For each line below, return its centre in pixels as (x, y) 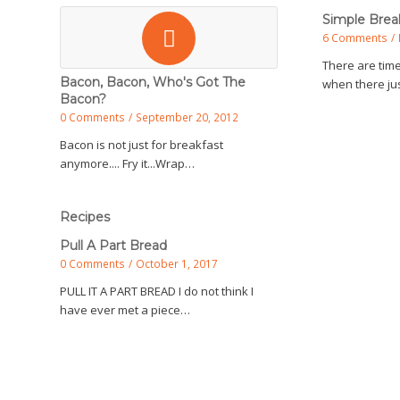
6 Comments (355, 37)
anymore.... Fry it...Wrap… (127, 163)
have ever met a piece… (125, 310)
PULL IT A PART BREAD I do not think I (157, 291)
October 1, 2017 (177, 263)
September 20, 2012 (187, 117)
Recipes (85, 217)
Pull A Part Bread (113, 246)
